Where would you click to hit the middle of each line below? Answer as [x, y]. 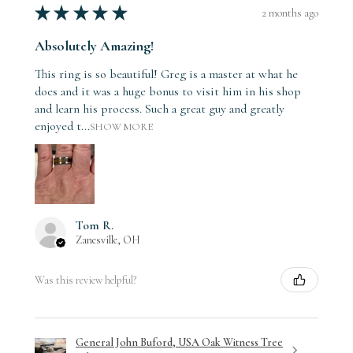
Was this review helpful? [85, 280]
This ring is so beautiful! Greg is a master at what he [166, 74]
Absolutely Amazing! [94, 46]
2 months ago [290, 13]
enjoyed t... [62, 126]
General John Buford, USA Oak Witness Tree [179, 343]
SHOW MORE [121, 127]
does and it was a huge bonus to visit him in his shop [168, 92]
